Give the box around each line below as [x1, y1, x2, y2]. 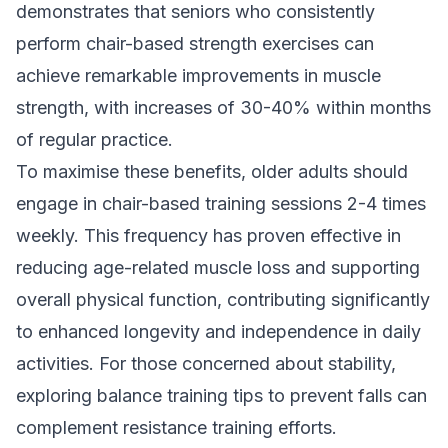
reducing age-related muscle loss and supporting [16, 257, 420, 278]
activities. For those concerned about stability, [16, 353, 396, 374]
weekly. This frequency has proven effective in [16, 225, 401, 246]
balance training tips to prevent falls [97, 385, 392, 406]
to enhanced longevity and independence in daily [16, 321, 421, 342]
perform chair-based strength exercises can [16, 33, 374, 54]
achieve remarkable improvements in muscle [16, 65, 381, 86]
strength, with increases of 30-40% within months [16, 97, 431, 118]
